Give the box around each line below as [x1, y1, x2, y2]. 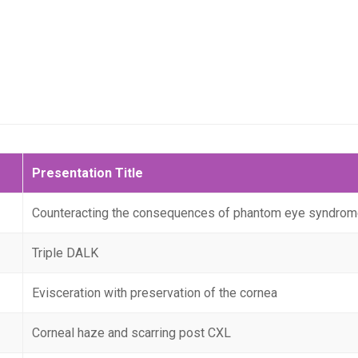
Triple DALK [32, 245, 99, 261]
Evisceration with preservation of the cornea [32, 285, 278, 300]
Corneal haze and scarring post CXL [32, 325, 232, 340]
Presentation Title [32, 165, 144, 181]
